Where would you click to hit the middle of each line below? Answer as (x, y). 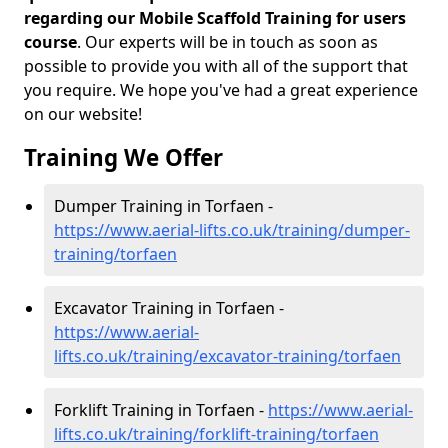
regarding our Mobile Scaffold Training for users (215, 18)
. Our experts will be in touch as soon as (227, 42)
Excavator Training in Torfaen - (169, 308)
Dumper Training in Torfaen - (163, 206)
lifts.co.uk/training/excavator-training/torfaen (227, 356)
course (50, 42)
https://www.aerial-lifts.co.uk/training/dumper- (232, 230)
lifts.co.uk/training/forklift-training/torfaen (216, 434)
